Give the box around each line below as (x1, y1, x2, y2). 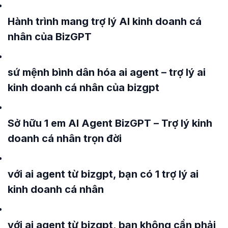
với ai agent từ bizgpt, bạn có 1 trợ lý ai (8, 168, 198, 181)
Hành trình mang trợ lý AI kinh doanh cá (8, 15, 202, 28)
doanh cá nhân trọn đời (8, 132, 122, 145)
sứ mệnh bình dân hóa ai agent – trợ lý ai (8, 66, 206, 79)
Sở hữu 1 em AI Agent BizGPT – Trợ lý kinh (8, 117, 212, 130)
